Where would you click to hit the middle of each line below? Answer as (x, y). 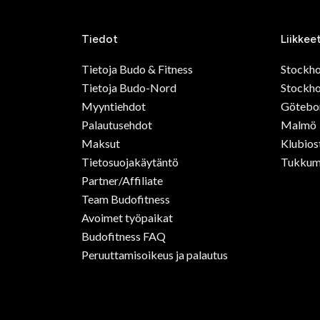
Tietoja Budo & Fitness (137, 69)
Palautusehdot (117, 124)
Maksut (101, 143)
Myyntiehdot (114, 106)
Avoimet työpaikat (127, 217)
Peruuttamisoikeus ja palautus (155, 254)
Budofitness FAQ (124, 236)
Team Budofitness (126, 199)
